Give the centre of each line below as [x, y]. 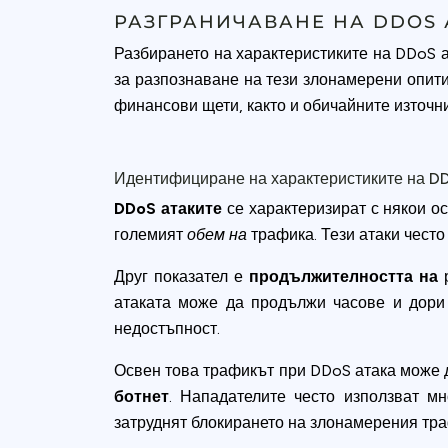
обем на [217, 234]
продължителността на [343, 276]
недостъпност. [167, 328]
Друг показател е [181, 276]
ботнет [141, 396]
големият [150, 234]
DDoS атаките [168, 208]
